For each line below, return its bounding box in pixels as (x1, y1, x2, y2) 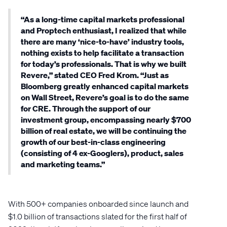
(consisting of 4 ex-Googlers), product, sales (21, 148, 183, 158)
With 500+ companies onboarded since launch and (8, 199, 188, 209)
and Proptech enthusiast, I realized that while (21, 25, 186, 35)
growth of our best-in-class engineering (21, 137, 166, 147)
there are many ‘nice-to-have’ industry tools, (21, 36, 184, 47)
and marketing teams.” (21, 159, 105, 169)
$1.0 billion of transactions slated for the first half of (8, 211, 187, 221)
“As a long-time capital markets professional (21, 14, 184, 24)
